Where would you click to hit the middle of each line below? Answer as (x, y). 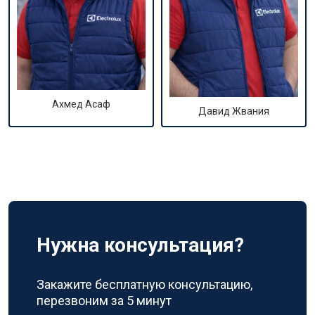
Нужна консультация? (140, 245)
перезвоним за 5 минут (104, 301)
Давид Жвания (234, 111)
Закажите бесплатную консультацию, (144, 285)
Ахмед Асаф (81, 104)
